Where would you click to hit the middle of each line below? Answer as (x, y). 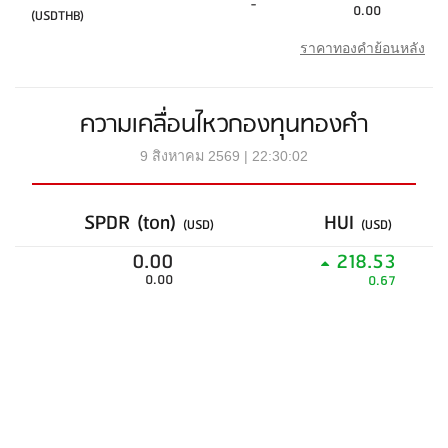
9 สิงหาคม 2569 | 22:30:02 (224, 156)
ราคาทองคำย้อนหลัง (362, 48)
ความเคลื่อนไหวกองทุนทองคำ (224, 125)
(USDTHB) (57, 16)
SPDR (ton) (133, 223)
